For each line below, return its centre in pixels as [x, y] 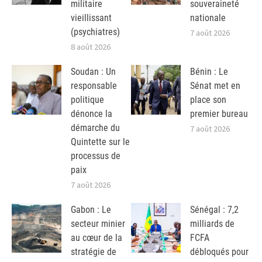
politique [87, 100]
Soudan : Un [93, 72]
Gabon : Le [91, 209]
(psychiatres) [95, 32]
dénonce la [92, 114]
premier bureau [219, 114]
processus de [96, 156]
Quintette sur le [100, 142]
